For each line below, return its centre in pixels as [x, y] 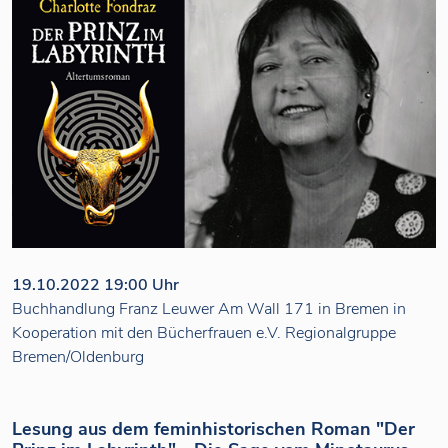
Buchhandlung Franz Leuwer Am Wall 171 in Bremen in [209, 308]
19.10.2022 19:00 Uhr [95, 284]
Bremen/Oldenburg [78, 356]
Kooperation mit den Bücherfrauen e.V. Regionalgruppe [204, 332]
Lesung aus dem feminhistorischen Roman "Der [213, 428]
